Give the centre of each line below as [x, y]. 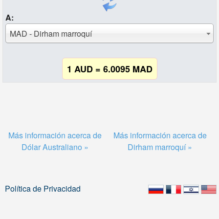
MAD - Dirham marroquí [51, 33]
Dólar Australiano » [55, 147]
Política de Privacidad [43, 188]
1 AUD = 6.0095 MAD [109, 69]
